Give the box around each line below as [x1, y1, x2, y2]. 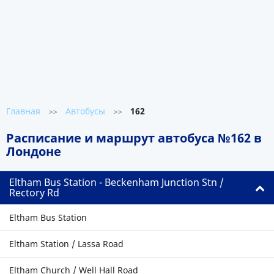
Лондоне [6, 143, 61, 160]
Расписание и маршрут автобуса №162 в [6, 130, 262, 146]
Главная [6, 105, 40, 117]
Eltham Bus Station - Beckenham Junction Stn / [9, 176, 224, 189]
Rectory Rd [9, 186, 59, 199]
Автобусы [65, 105, 105, 117]
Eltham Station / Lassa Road [9, 238, 124, 250]
